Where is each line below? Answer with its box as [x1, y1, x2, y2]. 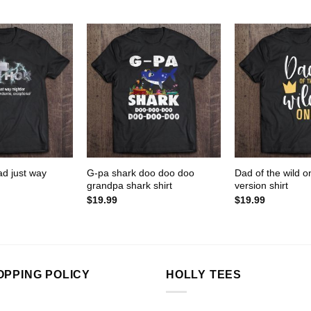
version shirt [234, 180, 288, 192]
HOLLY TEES [166, 269, 242, 281]
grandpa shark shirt [86, 180, 172, 192]
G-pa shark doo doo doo [86, 167, 194, 179]
